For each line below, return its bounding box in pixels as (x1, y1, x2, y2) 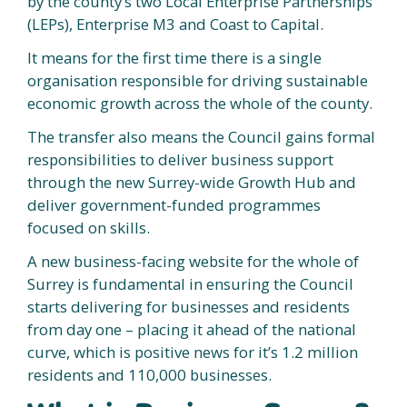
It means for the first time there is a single (27, 47, 322, 68)
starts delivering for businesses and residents (27, 296, 350, 317)
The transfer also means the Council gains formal (27, 126, 375, 147)
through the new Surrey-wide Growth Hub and (27, 172, 356, 193)
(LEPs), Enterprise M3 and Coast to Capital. (27, 14, 323, 35)
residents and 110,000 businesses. (27, 364, 272, 385)
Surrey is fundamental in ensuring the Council (27, 273, 353, 294)
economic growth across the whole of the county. (27, 93, 376, 114)
